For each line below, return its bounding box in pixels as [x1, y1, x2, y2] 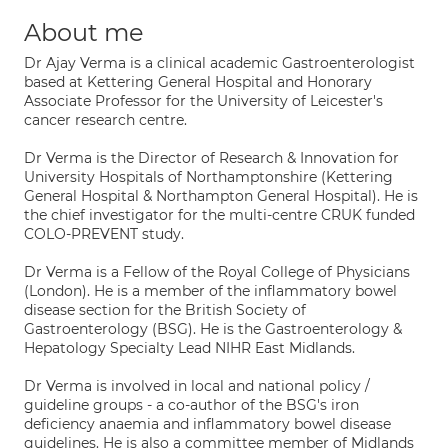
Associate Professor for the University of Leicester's [24, 92, 383, 110]
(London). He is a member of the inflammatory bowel [24, 282, 397, 300]
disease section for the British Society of [24, 301, 306, 319]
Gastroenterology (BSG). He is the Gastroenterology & [24, 320, 402, 338]
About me [24, 18, 144, 47]
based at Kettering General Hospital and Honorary [24, 73, 372, 91]
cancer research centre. [24, 111, 187, 129]
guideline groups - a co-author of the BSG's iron [24, 396, 359, 414]
